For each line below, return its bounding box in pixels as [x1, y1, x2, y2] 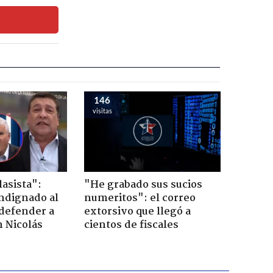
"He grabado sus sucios [83, 176, 202, 193]
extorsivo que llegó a [83, 203, 191, 220]
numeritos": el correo [83, 190, 196, 207]
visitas [92, 106, 112, 115]
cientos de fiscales [83, 216, 179, 233]
